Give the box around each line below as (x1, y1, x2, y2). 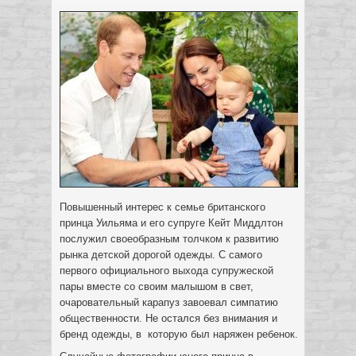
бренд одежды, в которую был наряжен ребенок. (60, 328, 298, 340)
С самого (219, 249, 262, 261)
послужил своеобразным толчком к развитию (60, 233, 279, 245)
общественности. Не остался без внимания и (60, 312, 277, 324)
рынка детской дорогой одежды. (60, 249, 219, 261)
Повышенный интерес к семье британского (60, 201, 265, 213)
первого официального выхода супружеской (60, 265, 273, 277)
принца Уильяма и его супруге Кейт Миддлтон (60, 217, 283, 229)
